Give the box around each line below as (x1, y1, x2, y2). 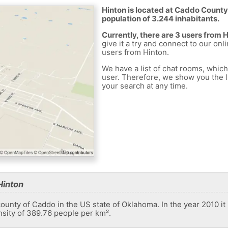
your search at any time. (101, 81, 188, 91)
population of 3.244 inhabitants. (101, 14, 219, 24)
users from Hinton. (101, 47, 169, 58)
